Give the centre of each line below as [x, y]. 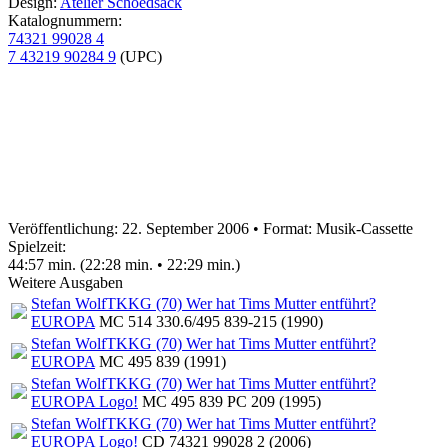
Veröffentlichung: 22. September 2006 [128, 228]
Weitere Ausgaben [65, 282]
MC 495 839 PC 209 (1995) [229, 401]
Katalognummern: [67, 20]
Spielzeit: [39, 246]
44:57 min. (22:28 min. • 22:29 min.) [124, 264]
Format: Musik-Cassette [338, 228]
